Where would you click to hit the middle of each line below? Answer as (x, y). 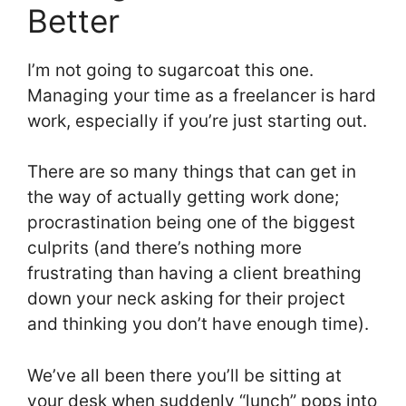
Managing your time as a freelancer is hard (202, 95)
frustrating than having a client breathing (194, 274)
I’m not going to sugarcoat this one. (170, 70)
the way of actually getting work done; (183, 198)
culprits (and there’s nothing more (164, 248)
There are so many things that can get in (192, 172)
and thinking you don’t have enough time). (200, 324)
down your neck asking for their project (186, 299)
